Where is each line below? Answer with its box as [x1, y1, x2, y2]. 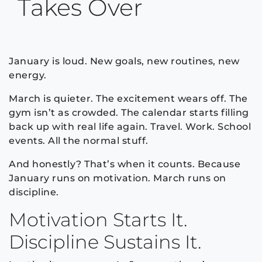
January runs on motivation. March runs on [9, 172, 226, 184]
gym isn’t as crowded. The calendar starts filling [9, 106, 249, 118]
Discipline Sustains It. [9, 230, 201, 253]
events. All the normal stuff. [9, 135, 149, 146]
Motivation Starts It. [9, 208, 187, 231]
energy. [9, 69, 47, 81]
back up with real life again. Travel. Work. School [9, 120, 251, 132]
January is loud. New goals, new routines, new [9, 55, 240, 67]
